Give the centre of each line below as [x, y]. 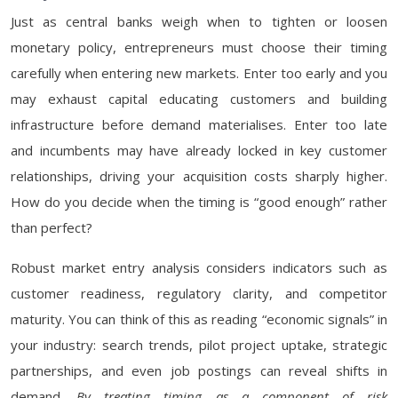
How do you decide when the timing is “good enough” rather [199, 202]
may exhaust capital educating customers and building [199, 99]
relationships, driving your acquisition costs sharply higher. [199, 176]
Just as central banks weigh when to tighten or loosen [199, 21]
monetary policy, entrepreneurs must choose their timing [199, 47]
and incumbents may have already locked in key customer [199, 150]
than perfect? [52, 227]
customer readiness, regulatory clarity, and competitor [199, 293]
